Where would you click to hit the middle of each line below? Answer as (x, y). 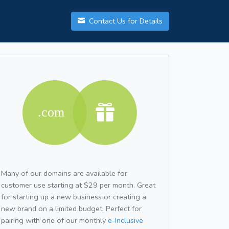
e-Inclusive (125, 220)
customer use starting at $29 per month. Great (78, 185)
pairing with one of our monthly (54, 220)
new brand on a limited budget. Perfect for (71, 208)
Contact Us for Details (125, 21)
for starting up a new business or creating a (74, 197)
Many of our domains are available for (64, 173)
